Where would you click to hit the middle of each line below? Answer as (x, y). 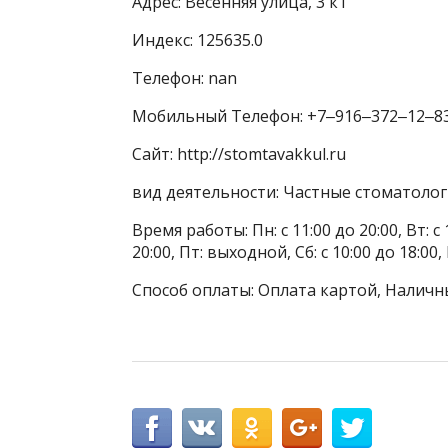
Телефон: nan (184, 78)
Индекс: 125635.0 (197, 40)
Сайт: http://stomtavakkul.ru (239, 154)
